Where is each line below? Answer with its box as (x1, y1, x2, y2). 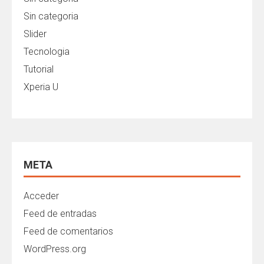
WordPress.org (24, 243, 86, 255)
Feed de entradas (24, 208, 97, 219)
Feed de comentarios (24, 226, 113, 237)
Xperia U (24, 81, 58, 93)
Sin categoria (24, 11, 78, 22)
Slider (24, 28, 47, 39)
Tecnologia (24, 46, 70, 57)
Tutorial (24, 64, 54, 75)
